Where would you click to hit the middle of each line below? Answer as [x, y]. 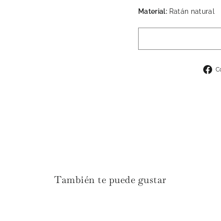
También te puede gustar [110, 180]
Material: [154, 12]
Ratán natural [192, 12]
